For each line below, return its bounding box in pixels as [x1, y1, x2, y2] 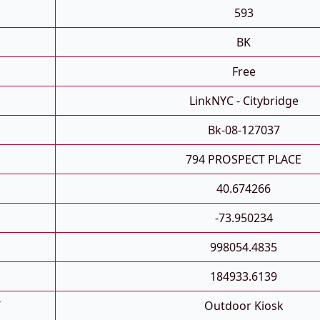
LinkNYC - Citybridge [189, 93, 299, 109]
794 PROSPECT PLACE [186, 151, 301, 168]
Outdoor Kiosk [204, 298, 284, 314]
